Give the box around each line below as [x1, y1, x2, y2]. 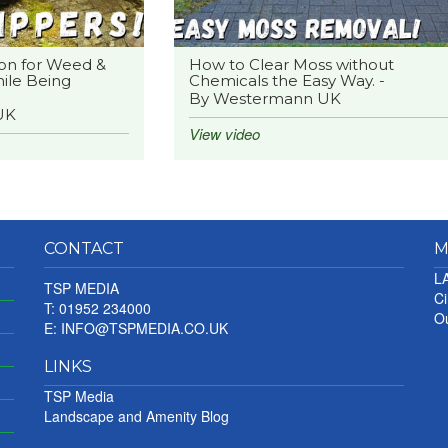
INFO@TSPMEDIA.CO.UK [61, 318, 228, 338]
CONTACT [44, 239, 124, 258]
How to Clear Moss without [188, 55, 394, 74]
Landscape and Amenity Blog [44, 406, 229, 426]
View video [188, 123, 260, 144]
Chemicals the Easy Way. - [188, 71, 385, 90]
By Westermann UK [188, 89, 341, 108]
